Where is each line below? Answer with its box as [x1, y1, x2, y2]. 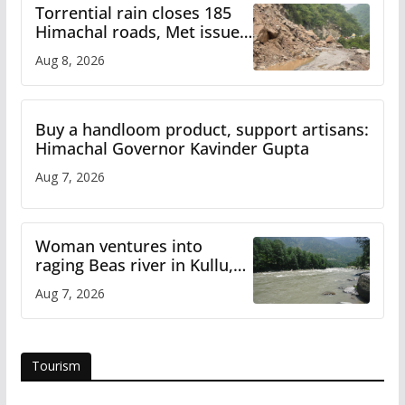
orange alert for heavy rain [34, 39, 241, 61]
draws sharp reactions [34, 272, 208, 295]
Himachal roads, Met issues [34, 20, 248, 42]
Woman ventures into [34, 234, 202, 257]
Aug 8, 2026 [34, 51, 105, 69]
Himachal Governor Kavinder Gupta [34, 137, 309, 159]
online [34, 291, 83, 314]
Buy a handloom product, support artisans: [34, 118, 369, 140]
